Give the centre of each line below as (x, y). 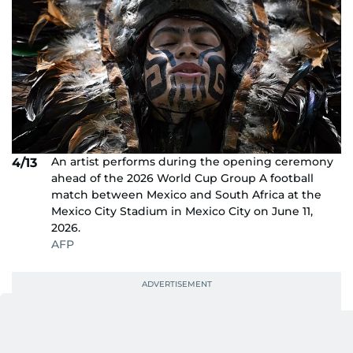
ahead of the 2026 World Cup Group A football (182, 178)
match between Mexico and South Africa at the (186, 194)
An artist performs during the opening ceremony (192, 161)
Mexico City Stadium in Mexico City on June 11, (182, 211)
